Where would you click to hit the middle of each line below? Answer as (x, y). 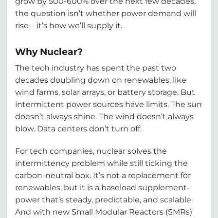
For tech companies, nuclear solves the (91, 151)
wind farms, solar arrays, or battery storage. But (105, 92)
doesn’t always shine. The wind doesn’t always (104, 117)
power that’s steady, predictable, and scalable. (104, 200)
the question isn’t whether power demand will (106, 13)
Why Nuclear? (49, 51)
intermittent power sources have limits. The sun (109, 105)
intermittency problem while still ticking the (101, 163)
